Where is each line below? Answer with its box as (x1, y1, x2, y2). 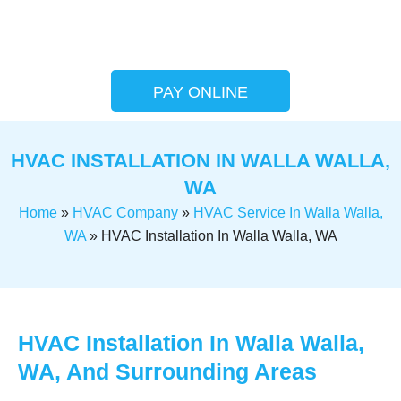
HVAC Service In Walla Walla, (192, 205, 383, 221)
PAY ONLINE (153, 83, 248, 102)
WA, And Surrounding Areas (18, 359, 317, 385)
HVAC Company (72, 205, 178, 221)
